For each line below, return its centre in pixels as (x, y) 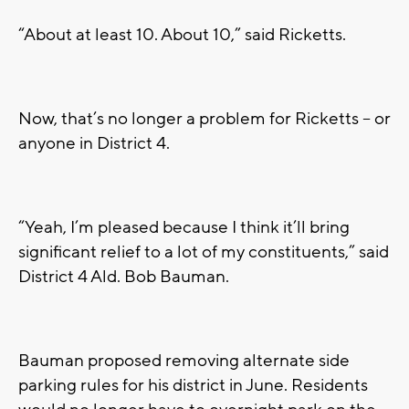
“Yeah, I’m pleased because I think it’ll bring (184, 227)
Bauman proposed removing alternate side (184, 360)
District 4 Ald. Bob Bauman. (124, 276)
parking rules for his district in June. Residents (193, 385)
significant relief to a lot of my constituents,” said (204, 252)
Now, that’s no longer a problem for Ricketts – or (204, 118)
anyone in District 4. (94, 143)
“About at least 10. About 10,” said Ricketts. (182, 34)
